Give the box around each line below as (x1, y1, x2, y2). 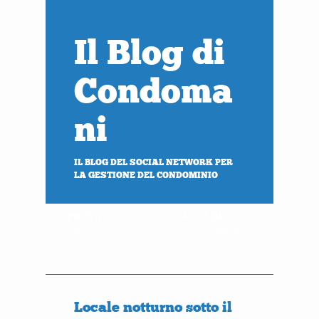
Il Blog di (74, 32, 225, 73)
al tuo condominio (181, 224, 241, 235)
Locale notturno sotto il (74, 298, 232, 315)
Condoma (74, 70, 233, 112)
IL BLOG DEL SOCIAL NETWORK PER (74, 157, 233, 167)
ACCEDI (181, 209, 223, 224)
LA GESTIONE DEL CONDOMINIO (74, 170, 218, 180)
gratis (67, 224, 85, 235)
